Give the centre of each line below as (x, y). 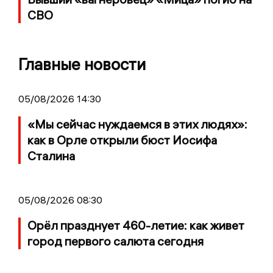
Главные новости (82, 65)
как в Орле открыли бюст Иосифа (122, 140)
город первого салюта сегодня (115, 241)
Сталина (51, 156)
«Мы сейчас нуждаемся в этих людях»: (137, 124)
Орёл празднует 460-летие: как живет (136, 225)
